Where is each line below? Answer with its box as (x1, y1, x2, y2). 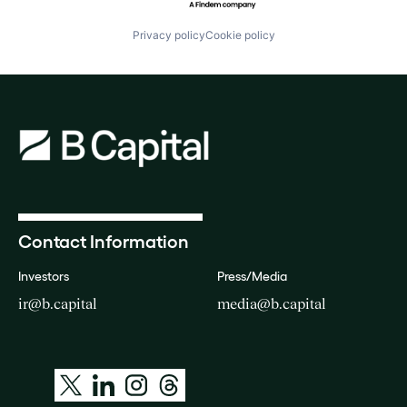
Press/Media (217, 269, 287, 283)
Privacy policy (132, 28, 205, 42)
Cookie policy (204, 28, 275, 42)
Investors (18, 269, 69, 283)
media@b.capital (217, 295, 326, 312)
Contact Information (18, 232, 189, 252)
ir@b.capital (18, 295, 97, 312)
